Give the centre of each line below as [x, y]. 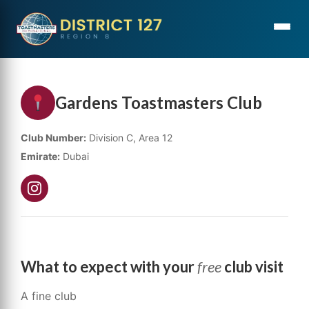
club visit [252, 267]
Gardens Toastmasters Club [159, 102]
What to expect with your [109, 267]
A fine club [49, 296]
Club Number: [53, 138]
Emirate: [40, 156]
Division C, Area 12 [129, 138]
